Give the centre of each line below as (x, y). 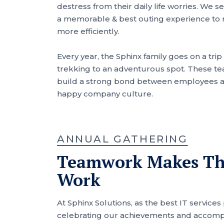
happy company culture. (105, 94)
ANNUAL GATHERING (122, 139)
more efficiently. (88, 31)
